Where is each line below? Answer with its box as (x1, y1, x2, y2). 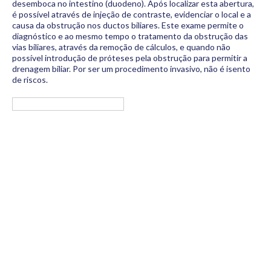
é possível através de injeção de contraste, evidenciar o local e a (12, 9, 251, 19)
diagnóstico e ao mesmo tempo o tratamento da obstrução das (12, 31, 248, 41)
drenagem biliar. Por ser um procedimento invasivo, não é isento (12, 64, 250, 74)
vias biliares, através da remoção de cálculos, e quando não (12, 42, 230, 52)
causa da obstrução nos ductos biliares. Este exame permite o (12, 20, 244, 30)
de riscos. (12, 74, 48, 85)
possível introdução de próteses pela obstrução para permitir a (12, 53, 247, 63)
